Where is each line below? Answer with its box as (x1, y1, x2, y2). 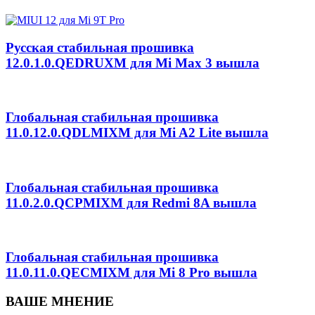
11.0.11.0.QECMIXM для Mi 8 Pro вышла (6, 265, 257, 281)
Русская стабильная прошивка (6, 40, 194, 55)
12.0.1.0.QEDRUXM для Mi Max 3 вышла (6, 56, 259, 70)
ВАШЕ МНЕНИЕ (6, 294, 114, 309)
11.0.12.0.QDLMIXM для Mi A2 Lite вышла (6, 125, 269, 141)
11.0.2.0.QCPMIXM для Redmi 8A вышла (6, 195, 257, 210)
